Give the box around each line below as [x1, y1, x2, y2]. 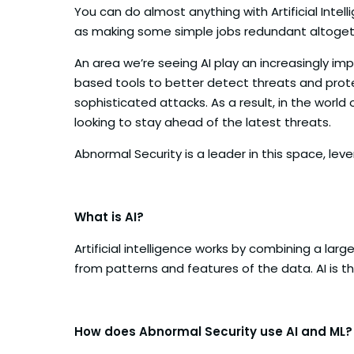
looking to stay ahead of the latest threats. [74, 113, 331, 130]
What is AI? [74, 208, 144, 225]
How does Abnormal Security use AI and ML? [74, 322, 352, 340]
